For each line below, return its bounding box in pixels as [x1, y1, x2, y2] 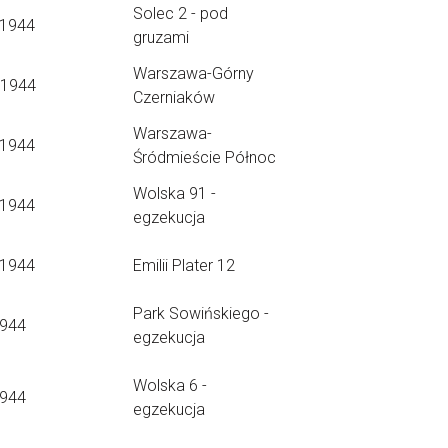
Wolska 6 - [133, 376, 207, 395]
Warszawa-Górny [133, 64, 254, 83]
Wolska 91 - [133, 184, 216, 203]
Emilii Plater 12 [133, 256, 235, 275]
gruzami [133, 28, 189, 47]
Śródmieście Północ [133, 148, 276, 167]
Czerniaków [133, 88, 215, 107]
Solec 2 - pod [133, 4, 228, 23]
